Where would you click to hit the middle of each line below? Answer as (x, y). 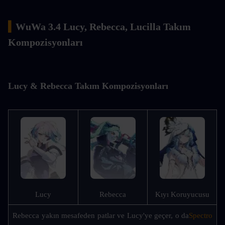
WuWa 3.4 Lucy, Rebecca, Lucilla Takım (103, 26)
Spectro (201, 215)
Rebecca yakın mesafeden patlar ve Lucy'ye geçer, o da (101, 215)
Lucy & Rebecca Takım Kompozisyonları (88, 86)
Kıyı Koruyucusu (182, 194)
